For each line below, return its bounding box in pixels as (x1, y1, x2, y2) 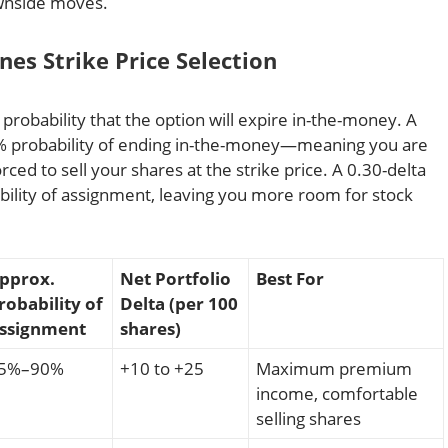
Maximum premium (256, 357, 412, 381)
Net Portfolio (120, 267, 231, 291)
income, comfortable (256, 382, 418, 406)
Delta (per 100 (120, 292, 238, 316)
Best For (256, 267, 324, 291)
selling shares (256, 407, 361, 431)
